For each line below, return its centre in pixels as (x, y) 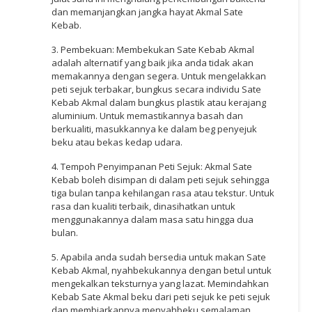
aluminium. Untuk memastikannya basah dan (147, 115)
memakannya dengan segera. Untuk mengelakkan (159, 76)
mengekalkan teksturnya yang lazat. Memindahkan (160, 283)
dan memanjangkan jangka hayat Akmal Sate (147, 11)
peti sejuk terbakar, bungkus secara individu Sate (156, 89)
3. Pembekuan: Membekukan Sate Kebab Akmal (153, 49)
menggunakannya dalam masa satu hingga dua (153, 219)
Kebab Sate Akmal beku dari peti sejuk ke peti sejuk (161, 296)
